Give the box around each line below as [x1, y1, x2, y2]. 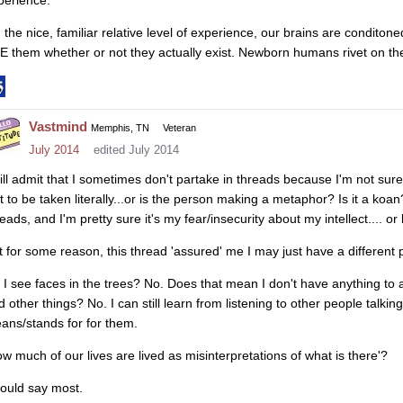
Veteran [163, 121, 196, 133]
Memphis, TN [91, 121, 149, 133]
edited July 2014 [94, 142, 179, 157]
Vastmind [29, 118, 87, 134]
